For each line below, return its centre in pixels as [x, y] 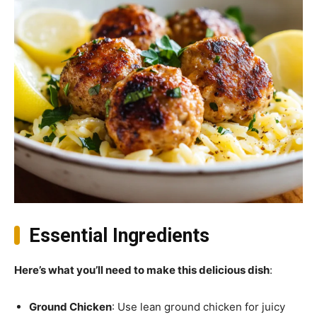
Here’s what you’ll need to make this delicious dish [142, 270]
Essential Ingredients [119, 235]
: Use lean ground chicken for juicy [198, 306]
